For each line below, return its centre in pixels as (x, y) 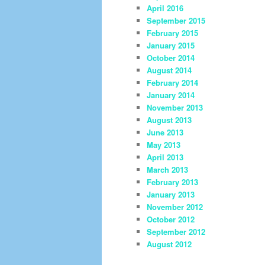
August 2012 (169, 244)
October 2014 (171, 57)
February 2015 (172, 33)
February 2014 (172, 82)
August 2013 (169, 119)
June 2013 (165, 132)
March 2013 (167, 169)
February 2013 (172, 182)
